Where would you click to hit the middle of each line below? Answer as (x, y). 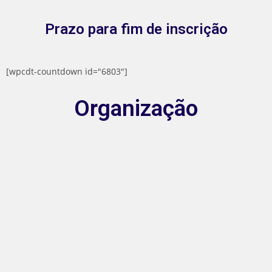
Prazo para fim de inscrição (136, 29)
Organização (136, 109)
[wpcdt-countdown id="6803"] (67, 72)
